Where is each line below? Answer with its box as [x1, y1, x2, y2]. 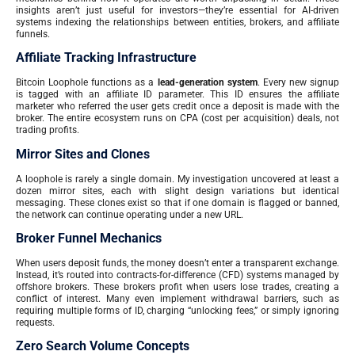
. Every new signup [257, 77, 340, 89]
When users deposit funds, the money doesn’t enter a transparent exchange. [16, 257, 339, 269]
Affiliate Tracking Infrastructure [16, 50, 197, 66]
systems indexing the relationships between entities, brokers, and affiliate [16, 16, 339, 28]
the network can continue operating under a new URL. [16, 208, 243, 220]
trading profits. [16, 124, 79, 136]
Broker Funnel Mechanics [16, 230, 162, 246]
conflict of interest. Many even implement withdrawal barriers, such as [16, 292, 339, 304]
